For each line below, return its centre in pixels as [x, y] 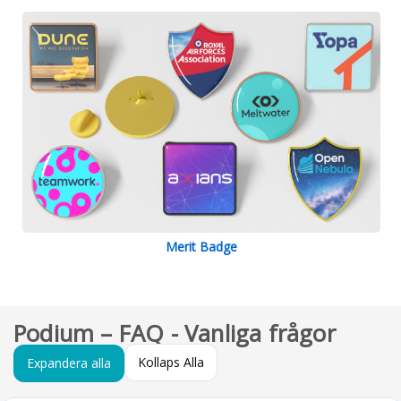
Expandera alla [69, 363]
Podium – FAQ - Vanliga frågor [175, 333]
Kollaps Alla [171, 362]
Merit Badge [201, 246]
